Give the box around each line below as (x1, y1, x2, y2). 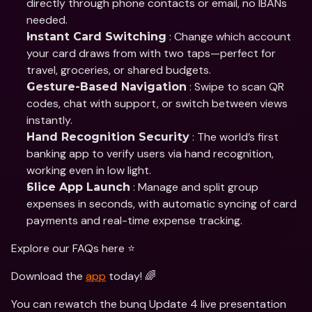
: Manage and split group (130, 180, 258, 194)
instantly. (26, 113, 72, 127)
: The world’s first (189, 130, 279, 144)
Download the (11, 269, 86, 283)
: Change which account (166, 29, 291, 44)
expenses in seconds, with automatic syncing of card (26, 196, 297, 211)
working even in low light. (26, 163, 151, 178)
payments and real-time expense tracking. (26, 213, 242, 228)
